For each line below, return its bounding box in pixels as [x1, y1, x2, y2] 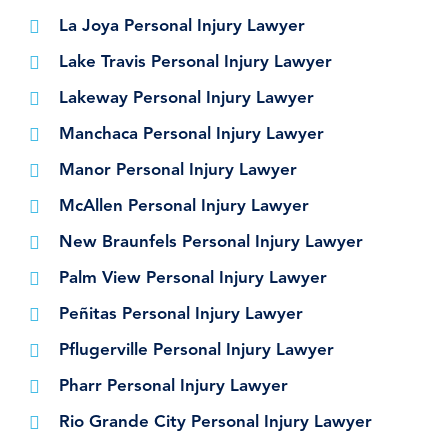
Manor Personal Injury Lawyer [59, 162, 297, 180]
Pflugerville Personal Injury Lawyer [59, 342, 334, 360]
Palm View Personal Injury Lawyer [59, 270, 327, 288]
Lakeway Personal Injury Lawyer [59, 90, 314, 108]
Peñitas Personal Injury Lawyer [59, 306, 303, 324]
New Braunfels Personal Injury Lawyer [59, 234, 363, 252]
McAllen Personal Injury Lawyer [59, 198, 309, 216]
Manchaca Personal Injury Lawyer [59, 126, 324, 144]
